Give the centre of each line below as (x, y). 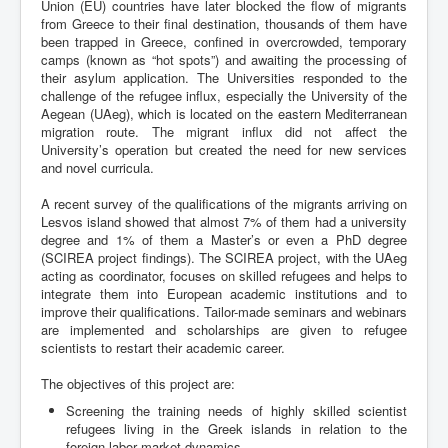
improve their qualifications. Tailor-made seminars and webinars (224, 312)
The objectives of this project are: (138, 384)
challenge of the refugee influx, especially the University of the (224, 96)
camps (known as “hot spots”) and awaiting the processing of (224, 60)
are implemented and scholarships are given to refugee (224, 330)
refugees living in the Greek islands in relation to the (236, 429)
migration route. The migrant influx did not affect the (224, 132)
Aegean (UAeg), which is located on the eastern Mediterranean (224, 114)
